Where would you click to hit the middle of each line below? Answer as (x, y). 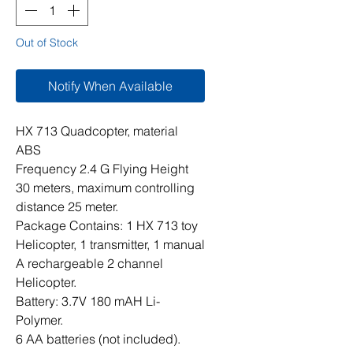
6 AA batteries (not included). (98, 339)
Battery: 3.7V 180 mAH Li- (88, 301)
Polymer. (39, 320)
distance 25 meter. (67, 206)
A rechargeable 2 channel (89, 263)
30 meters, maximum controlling (105, 188)
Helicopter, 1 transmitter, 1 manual (110, 244)
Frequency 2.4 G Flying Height (102, 169)
